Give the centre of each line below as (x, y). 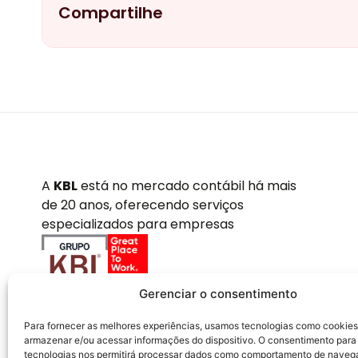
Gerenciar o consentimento (218, 294)
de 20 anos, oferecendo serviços (143, 205)
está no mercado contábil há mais (187, 185)
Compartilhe (111, 13)
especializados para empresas (138, 224)
